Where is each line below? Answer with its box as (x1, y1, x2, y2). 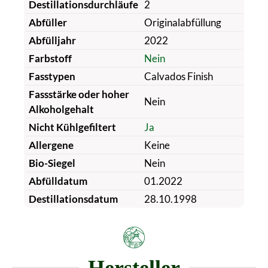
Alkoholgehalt (28, 102, 94, 115)
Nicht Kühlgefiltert (28, 120, 116, 133)
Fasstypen (28, 69, 75, 83)
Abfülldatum (28, 174, 87, 187)
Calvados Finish (144, 69, 213, 83)
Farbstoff (28, 51, 72, 65)
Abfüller (28, 16, 67, 29)
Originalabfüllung (144, 16, 221, 29)
